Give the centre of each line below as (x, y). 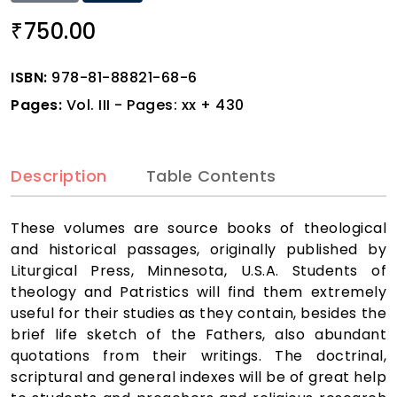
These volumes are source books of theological (198, 229)
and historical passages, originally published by (198, 250)
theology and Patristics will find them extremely (198, 292)
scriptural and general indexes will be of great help (198, 378)
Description (59, 175)
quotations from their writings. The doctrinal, (198, 356)
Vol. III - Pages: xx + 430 (153, 105)
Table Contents (211, 175)
